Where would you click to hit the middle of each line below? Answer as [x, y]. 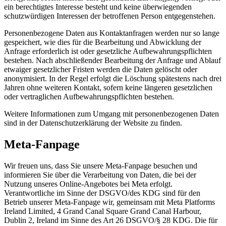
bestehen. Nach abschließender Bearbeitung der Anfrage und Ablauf [112, 61]
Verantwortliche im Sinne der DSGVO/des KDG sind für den [102, 193]
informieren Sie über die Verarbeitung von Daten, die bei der [100, 175]
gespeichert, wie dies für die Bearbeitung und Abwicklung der [103, 42]
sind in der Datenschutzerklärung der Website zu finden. [93, 123]
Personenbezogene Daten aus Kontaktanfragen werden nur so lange [112, 33]
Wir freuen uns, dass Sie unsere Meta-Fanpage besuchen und [101, 165]
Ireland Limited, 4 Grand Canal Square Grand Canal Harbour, [103, 211]
